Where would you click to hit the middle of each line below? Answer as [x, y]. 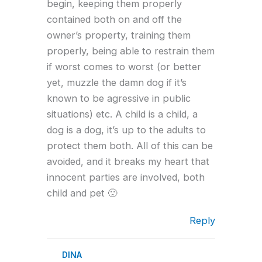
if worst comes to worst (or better [124, 67]
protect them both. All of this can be [130, 146]
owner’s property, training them [119, 35]
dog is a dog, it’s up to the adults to [126, 130]
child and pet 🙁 [82, 193]
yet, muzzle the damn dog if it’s [117, 83]
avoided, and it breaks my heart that [128, 162]
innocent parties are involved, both [126, 177]
